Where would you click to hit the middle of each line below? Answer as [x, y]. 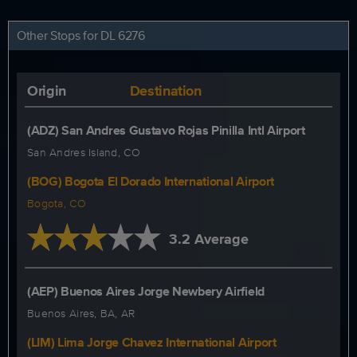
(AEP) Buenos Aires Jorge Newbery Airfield [146, 291]
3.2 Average [208, 239]
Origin [47, 91]
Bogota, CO [57, 203]
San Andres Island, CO [84, 152]
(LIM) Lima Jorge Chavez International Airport [152, 342]
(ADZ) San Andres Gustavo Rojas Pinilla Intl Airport [166, 130]
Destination [165, 91]
